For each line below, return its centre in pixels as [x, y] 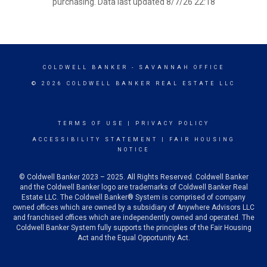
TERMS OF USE [91, 123]
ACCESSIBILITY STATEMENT [95, 139]
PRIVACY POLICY [172, 123]
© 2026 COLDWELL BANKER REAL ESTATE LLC [133, 83]
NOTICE [133, 150]
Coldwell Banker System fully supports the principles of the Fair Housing [133, 228]
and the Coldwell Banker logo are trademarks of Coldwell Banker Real [133, 187]
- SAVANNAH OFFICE [176, 67]
